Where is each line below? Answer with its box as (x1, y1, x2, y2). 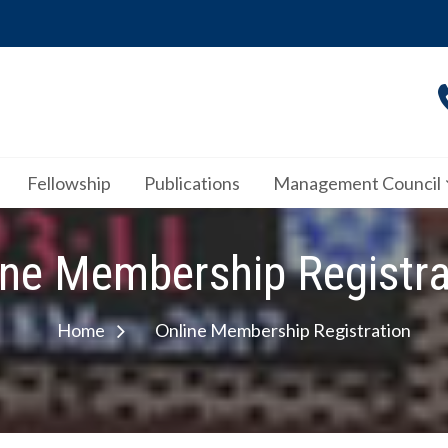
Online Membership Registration (155, 318, 411, 341)
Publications (144, 172, 240, 194)
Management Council (273, 172, 441, 194)
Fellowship (27, 172, 111, 194)
